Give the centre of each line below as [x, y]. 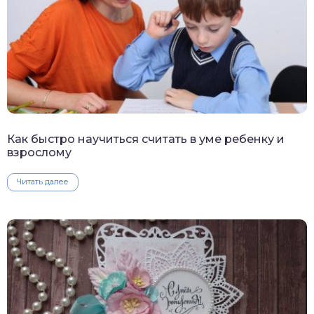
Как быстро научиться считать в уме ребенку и [146, 139]
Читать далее [43, 182]
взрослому [39, 153]
